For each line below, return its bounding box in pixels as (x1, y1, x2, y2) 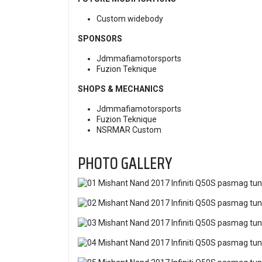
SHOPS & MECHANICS (78, 84, 164, 94)
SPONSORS (78, 34, 122, 44)
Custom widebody (96, 14, 163, 24)
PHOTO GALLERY (78, 150, 172, 177)
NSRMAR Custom (96, 125, 161, 135)
